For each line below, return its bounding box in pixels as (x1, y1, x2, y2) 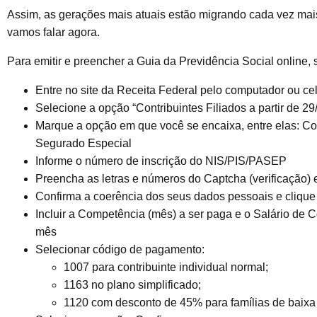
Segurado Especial (35, 137, 132, 150)
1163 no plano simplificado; (64, 279, 204, 292)
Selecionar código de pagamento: (35, 243, 204, 256)
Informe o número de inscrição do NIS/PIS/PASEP (35, 155, 287, 168)
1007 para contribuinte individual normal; (64, 261, 271, 274)
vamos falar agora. (7, 26, 100, 39)
